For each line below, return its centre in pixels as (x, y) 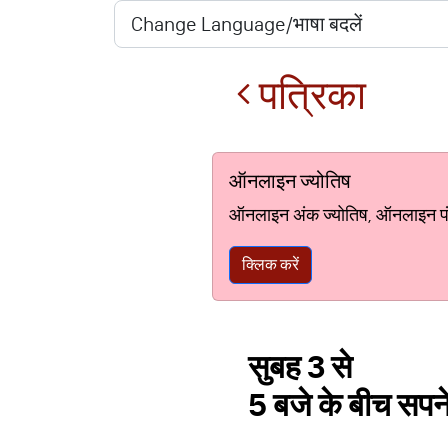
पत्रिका (308, 95)
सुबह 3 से (300, 367)
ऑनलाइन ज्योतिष (290, 181)
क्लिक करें (270, 264)
